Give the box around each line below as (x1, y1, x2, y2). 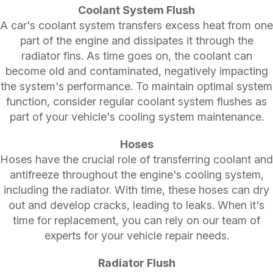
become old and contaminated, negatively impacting (5, 64, 268, 77)
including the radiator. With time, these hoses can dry (4, 183, 269, 196)
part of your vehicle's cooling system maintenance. (9, 110, 264, 123)
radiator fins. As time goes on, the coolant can (21, 49, 252, 62)
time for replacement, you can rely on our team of (13, 213, 260, 227)
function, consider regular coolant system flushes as (6, 94, 267, 108)
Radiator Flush (97, 256, 175, 269)
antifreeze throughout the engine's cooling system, (9, 168, 264, 181)
